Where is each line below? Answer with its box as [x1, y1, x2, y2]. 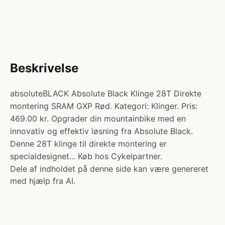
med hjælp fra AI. [10, 176, 75, 186]
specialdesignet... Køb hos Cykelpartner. [10, 151, 162, 161]
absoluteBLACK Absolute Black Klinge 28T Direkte [10, 88, 201, 98]
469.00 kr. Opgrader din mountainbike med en [10, 114, 186, 124]
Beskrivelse [10, 61, 78, 75]
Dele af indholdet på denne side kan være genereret [10, 164, 208, 174]
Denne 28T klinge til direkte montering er [10, 139, 167, 149]
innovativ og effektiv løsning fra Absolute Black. [10, 126, 193, 136]
